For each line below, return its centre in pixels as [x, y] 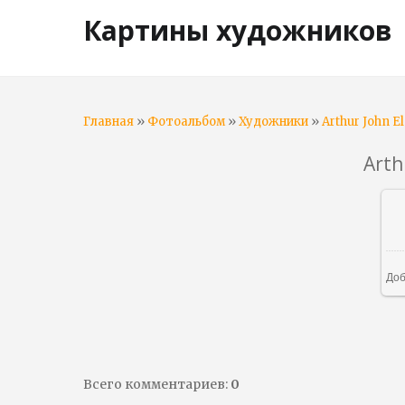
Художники [273, 122]
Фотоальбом [186, 122]
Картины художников [238, 30]
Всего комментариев [154, 384]
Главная [108, 122]
